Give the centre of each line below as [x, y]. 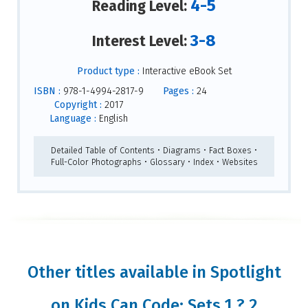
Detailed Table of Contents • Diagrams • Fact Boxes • [154, 151]
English [112, 118]
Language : [73, 118]
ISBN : [47, 91]
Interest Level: [141, 42]
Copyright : [78, 104]
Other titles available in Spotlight [154, 272]
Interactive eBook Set [185, 71]
